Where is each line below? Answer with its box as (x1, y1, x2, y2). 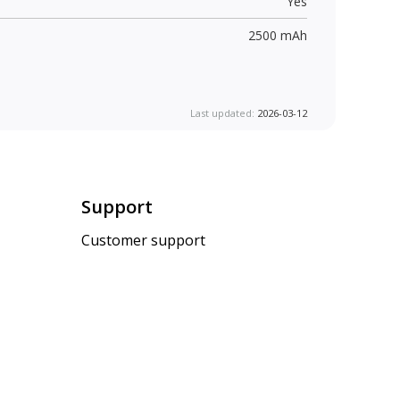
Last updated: (190, 105, 257, 120)
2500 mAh (247, 26, 307, 44)
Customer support (81, 230, 205, 251)
